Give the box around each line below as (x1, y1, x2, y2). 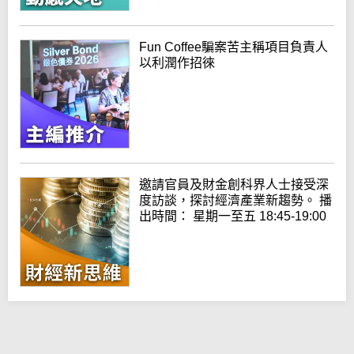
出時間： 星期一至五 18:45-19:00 (139, 209, 327, 224)
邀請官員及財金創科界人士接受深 (139, 178, 330, 192)
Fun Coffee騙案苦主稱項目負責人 (139, 40, 329, 54)
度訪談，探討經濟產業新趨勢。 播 (139, 194, 333, 208)
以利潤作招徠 (139, 55, 216, 70)
